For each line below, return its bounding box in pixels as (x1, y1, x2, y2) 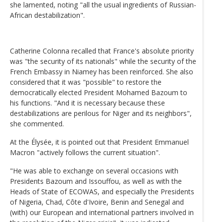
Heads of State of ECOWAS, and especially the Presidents (10, 186, 194, 196)
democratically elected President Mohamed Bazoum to (10, 87, 187, 97)
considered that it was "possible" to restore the (10, 77, 162, 87)
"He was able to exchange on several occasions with (10, 166, 178, 175)
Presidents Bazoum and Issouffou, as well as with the (10, 176, 182, 186)
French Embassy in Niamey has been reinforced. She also (10, 66, 193, 76)
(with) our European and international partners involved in (10, 207, 194, 217)
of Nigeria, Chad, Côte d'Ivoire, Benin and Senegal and (10, 197, 184, 207)
